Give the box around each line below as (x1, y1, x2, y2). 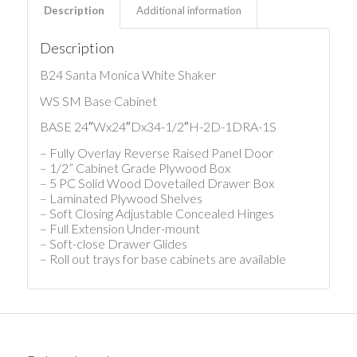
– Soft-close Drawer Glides (39, 235, 187, 251)
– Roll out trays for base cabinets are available (39, 250, 286, 266)
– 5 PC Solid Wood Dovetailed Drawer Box (39, 175, 274, 190)
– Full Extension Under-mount (39, 220, 200, 236)
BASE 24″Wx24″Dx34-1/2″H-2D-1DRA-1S (39, 119, 277, 135)
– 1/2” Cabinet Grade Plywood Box (39, 159, 230, 175)
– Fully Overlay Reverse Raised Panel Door (39, 144, 273, 160)
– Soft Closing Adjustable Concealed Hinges (39, 205, 274, 221)
